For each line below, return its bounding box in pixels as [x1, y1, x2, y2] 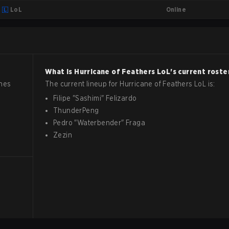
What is [45, 67, 75, 76]
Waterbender [77, 119, 122, 127]
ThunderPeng [53, 106, 99, 114]
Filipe [53, 94, 71, 102]
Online [166, 5, 186, 13]
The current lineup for [45, 80, 120, 88]
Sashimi [75, 94, 102, 102]
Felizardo [105, 94, 137, 102]
